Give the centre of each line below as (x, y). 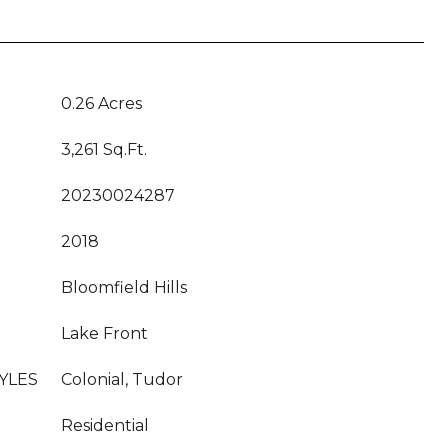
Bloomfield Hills (124, 287)
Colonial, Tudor (122, 379)
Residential (105, 425)
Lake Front (104, 333)
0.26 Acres (101, 103)
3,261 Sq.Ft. (104, 149)
